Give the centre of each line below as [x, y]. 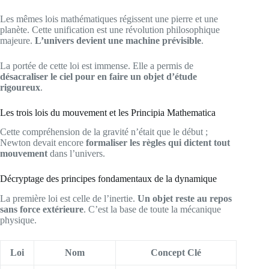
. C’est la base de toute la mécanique [152, 210]
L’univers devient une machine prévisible [118, 40]
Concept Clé [176, 253]
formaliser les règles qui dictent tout [158, 143]
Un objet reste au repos [185, 199]
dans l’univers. [76, 154]
